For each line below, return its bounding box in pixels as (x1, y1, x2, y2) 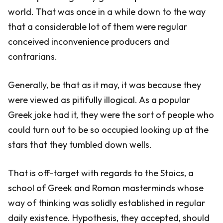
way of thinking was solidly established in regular (8, 197, 205, 209)
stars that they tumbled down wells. (8, 139, 152, 150)
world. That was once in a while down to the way (8, 6, 206, 17)
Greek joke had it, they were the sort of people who (8, 109, 214, 120)
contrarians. (8, 51, 57, 62)
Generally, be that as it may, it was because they (8, 79, 201, 91)
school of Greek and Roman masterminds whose (8, 182, 204, 194)
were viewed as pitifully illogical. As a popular (8, 94, 190, 106)
